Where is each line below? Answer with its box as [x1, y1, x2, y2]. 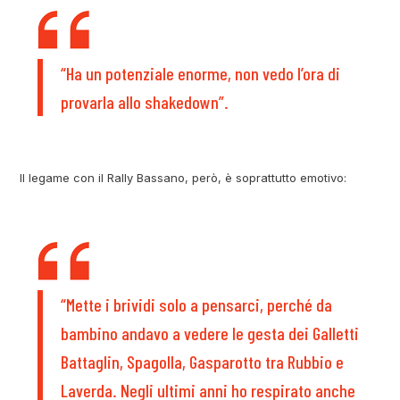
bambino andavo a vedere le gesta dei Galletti [61, 322, 360, 345]
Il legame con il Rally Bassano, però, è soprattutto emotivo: [20, 171, 347, 186]
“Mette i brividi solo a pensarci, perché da [61, 294, 333, 316]
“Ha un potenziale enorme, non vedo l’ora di [61, 62, 341, 85]
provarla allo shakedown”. [61, 91, 229, 113]
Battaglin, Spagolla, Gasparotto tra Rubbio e [61, 351, 345, 373]
